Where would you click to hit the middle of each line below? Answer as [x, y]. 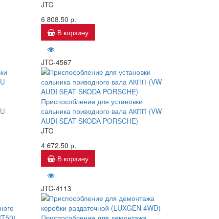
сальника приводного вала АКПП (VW [101, 111]
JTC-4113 [56, 188]
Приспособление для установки [92, 101]
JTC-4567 [56, 62]
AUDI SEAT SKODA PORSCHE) [89, 121]
